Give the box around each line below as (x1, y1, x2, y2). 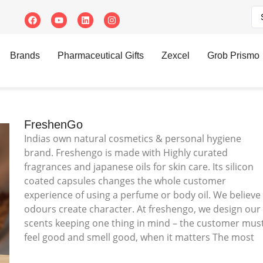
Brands (10, 50, 40, 60)
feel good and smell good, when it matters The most (24, 230, 255, 244)
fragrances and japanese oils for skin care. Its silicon (24, 160, 254, 173)
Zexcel (161, 50, 190, 60)
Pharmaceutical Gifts (58, 50, 144, 60)
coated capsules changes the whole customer (24, 174, 227, 187)
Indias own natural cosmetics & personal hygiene (24, 131, 242, 145)
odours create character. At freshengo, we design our (24, 202, 261, 215)
